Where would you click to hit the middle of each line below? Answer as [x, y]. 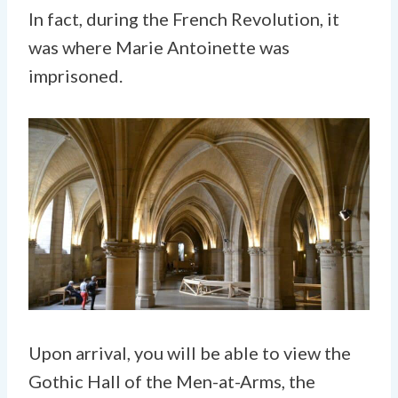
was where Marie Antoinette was [159, 47]
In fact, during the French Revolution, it [184, 18]
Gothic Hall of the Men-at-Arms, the [172, 381]
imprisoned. [76, 75]
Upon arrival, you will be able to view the [190, 352]
